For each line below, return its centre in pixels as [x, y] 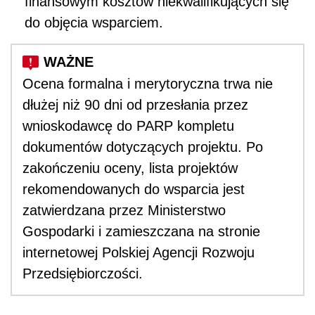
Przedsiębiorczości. [83, 273]
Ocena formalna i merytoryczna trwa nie [148, 83]
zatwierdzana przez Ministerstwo [124, 210]
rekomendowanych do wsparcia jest [134, 189]
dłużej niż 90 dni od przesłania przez [135, 104]
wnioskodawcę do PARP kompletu [128, 126]
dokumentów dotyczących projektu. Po [143, 147]
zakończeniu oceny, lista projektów [130, 168]
